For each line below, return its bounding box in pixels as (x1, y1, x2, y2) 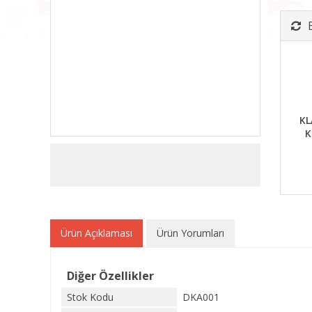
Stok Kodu (67, 290, 114, 304)
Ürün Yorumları (157, 226, 224, 240)
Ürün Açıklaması (61, 226, 132, 240)
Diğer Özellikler (67, 268, 154, 283)
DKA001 (182, 290, 219, 304)
